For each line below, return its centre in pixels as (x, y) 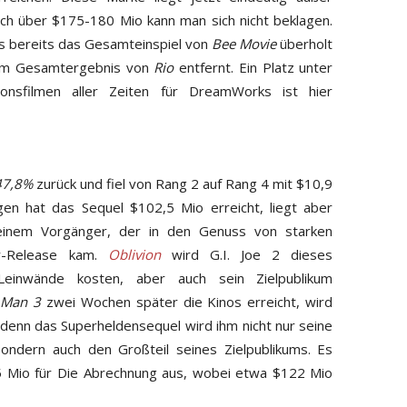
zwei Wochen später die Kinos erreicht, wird (187, 301)
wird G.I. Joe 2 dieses (247, 254)
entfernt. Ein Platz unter (253, 67)
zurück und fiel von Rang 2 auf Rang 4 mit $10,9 (183, 183)
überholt (305, 43)
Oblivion (134, 254)
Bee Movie (244, 43)
